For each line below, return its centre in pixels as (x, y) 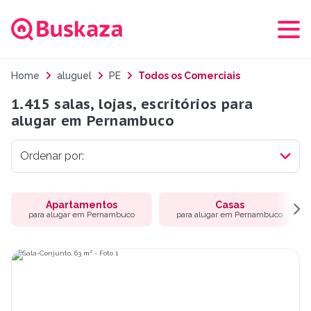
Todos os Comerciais (188, 76)
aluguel (74, 76)
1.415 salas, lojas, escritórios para (132, 104)
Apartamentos (82, 205)
